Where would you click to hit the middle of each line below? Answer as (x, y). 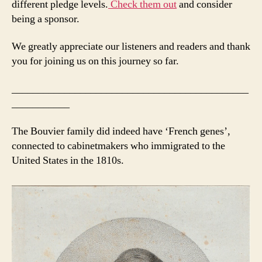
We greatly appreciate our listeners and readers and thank (131, 47)
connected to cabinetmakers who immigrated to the (118, 146)
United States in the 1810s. (68, 161)
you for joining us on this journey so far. (95, 61)
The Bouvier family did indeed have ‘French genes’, (121, 132)
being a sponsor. (46, 19)
